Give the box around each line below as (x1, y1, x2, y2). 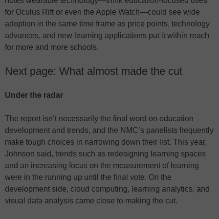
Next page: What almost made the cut (5, 65, 182, 77)
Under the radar (5, 90, 63, 99)
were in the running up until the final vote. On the (5, 173, 172, 181)
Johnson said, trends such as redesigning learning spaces (5, 149, 206, 158)
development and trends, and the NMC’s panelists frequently (5, 126, 214, 134)
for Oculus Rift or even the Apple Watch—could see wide (5, 7, 200, 16)
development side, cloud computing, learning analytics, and (5, 184, 210, 193)
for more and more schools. (5, 43, 99, 51)
